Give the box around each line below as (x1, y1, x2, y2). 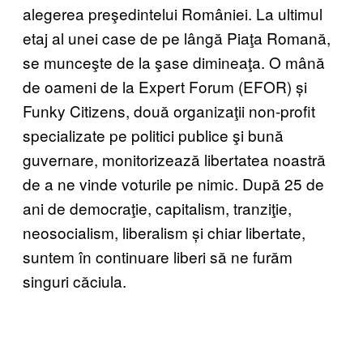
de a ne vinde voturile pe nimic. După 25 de (23, 172, 324, 194)
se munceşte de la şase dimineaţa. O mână (23, 50, 325, 73)
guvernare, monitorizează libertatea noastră (23, 147, 326, 170)
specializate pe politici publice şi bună (23, 123, 284, 146)
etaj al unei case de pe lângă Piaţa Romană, (23, 26, 331, 49)
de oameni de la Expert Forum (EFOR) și (23, 75, 307, 97)
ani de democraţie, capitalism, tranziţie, (23, 196, 292, 219)
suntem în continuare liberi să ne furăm (23, 245, 293, 267)
